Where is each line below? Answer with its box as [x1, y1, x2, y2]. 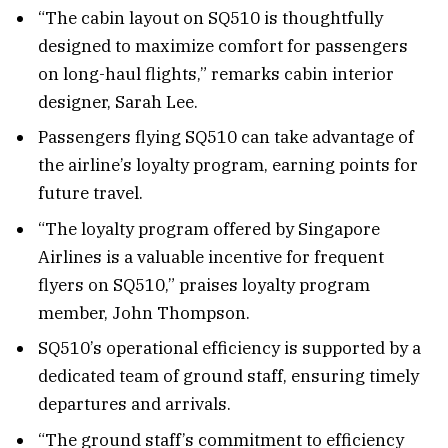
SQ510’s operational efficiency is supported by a [38, 337, 421, 360]
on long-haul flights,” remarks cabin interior [38, 62, 394, 85]
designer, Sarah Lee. [38, 90, 198, 113]
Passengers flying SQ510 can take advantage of [38, 126, 414, 149]
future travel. [38, 182, 143, 205]
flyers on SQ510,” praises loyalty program [38, 273, 370, 296]
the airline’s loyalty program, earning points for [38, 154, 418, 177]
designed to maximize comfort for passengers [38, 34, 408, 57]
